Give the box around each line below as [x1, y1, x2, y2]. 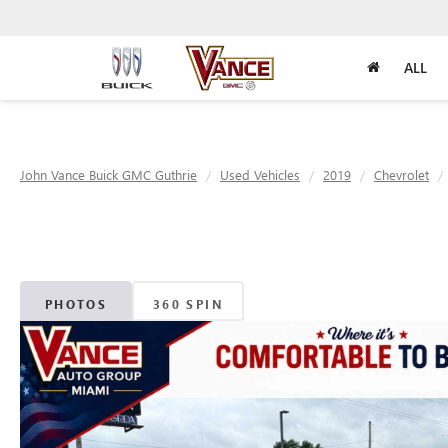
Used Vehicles [220, 166, 300, 183]
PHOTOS [44, 295, 108, 312]
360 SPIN [152, 295, 224, 312]
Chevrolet [374, 166, 429, 183]
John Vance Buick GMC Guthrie [20, 166, 197, 183]
